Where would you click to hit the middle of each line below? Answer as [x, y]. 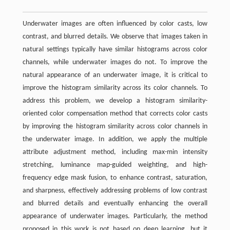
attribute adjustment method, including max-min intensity [115, 152]
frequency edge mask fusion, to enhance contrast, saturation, [115, 178]
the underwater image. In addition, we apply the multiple [115, 140]
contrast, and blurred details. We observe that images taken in [115, 37]
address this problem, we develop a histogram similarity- [115, 101]
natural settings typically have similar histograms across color [115, 50]
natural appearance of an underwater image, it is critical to [115, 75]
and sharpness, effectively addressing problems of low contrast [115, 191]
